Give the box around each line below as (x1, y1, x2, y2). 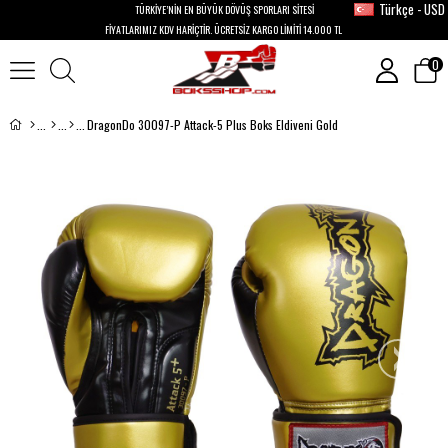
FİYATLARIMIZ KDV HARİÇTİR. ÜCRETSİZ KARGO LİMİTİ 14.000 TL (104, 22, 344, 37)
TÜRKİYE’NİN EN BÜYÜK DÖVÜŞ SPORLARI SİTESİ (134, 2, 314, 17)
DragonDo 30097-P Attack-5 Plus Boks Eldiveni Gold (87, 116, 338, 133)
